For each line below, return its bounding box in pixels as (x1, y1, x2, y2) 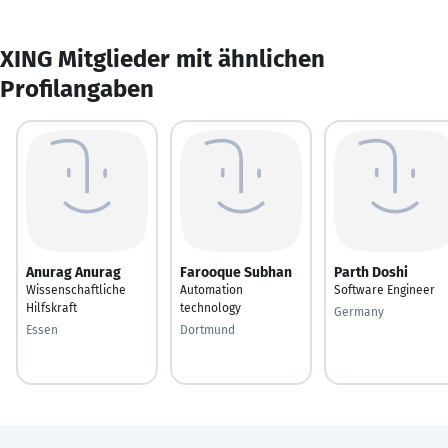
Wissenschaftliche (26, 282, 126, 297)
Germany (334, 304, 384, 319)
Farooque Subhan (180, 263, 292, 281)
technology (180, 300, 241, 315)
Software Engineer (334, 282, 435, 297)
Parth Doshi (334, 263, 408, 281)
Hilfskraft (26, 300, 77, 315)
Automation (180, 282, 243, 297)
